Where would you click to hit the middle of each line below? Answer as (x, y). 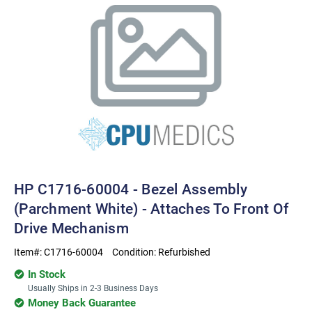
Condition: (135, 252)
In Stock (47, 274)
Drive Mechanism (71, 228)
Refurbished (184, 252)
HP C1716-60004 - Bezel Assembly (131, 189)
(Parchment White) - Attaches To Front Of (151, 208)
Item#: (29, 252)
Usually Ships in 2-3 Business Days (93, 288)
